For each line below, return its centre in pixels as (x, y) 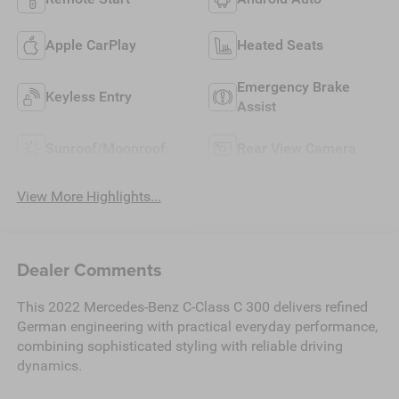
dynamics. (49, 365)
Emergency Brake (293, 86)
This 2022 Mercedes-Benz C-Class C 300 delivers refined (192, 306)
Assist (256, 106)
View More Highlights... (89, 197)
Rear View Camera (297, 148)
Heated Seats (280, 45)
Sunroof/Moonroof (105, 148)
